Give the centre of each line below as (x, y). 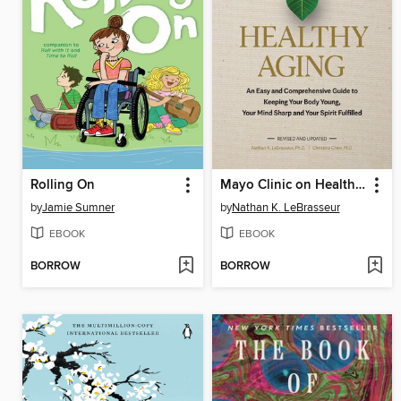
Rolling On (63, 185)
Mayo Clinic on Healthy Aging (360, 185)
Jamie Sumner (78, 207)
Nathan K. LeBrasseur (286, 207)
